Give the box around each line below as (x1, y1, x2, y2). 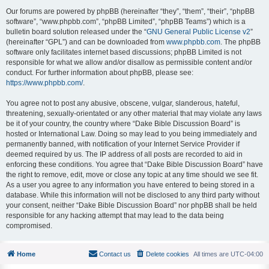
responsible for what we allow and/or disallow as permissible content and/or (6, 58, 252, 67)
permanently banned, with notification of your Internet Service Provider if (6, 139, 240, 148)
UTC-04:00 (231, 250, 263, 258)
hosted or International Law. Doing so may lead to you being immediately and (6, 129, 257, 138)
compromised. (6, 221, 52, 230)
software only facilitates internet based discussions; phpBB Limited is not (6, 47, 241, 56)
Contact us (99, 250, 131, 258)
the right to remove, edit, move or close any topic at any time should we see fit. (6, 170, 258, 179)
